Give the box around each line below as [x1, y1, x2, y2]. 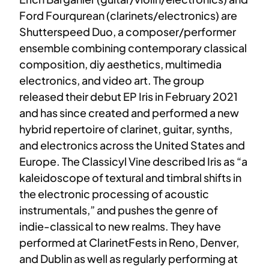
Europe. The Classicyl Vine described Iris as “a [19, 154, 247, 169]
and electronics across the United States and [19, 138, 245, 153]
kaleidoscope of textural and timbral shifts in [19, 171, 241, 185]
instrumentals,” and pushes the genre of [19, 203, 218, 217]
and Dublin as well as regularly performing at [19, 252, 238, 266]
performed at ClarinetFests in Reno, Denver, [19, 235, 239, 250]
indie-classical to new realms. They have [19, 219, 221, 234]
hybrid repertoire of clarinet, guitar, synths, [19, 122, 232, 136]
